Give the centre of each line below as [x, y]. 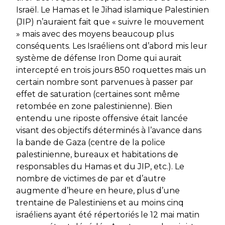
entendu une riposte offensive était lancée [102, 119]
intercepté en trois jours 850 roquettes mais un [111, 70]
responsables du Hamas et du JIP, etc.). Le [100, 167]
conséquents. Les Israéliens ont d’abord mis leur [112, 46]
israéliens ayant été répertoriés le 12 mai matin [108, 215]
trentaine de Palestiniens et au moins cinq [100, 203]
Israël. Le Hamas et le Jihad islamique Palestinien [113, 10]
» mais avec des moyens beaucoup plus [95, 34]
